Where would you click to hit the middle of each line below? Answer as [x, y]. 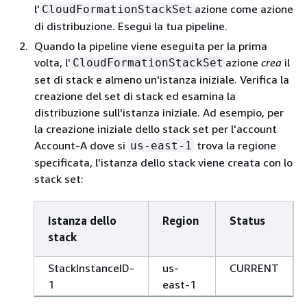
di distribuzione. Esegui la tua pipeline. [131, 26]
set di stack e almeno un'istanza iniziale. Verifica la [162, 79]
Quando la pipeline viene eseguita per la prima [151, 46]
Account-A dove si [81, 145]
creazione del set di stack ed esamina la [135, 96]
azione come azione [244, 9]
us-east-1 [161, 146]
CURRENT [254, 268]
